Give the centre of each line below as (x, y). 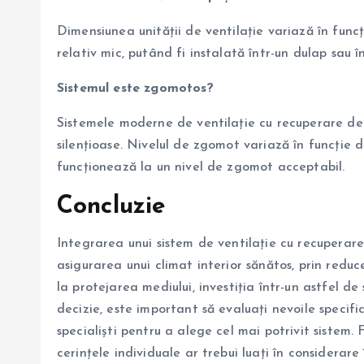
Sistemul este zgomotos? (135, 89)
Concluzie (112, 207)
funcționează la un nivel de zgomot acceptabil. (201, 168)
